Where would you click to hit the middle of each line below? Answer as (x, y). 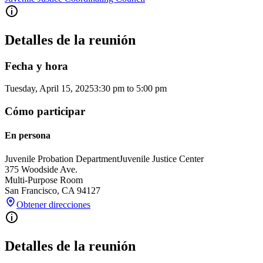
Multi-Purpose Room (44, 180)
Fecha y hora (36, 66)
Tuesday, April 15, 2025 (49, 89)
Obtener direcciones (53, 204)
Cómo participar (45, 112)
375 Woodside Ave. (41, 169)
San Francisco (31, 190)
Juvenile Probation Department (62, 159)
